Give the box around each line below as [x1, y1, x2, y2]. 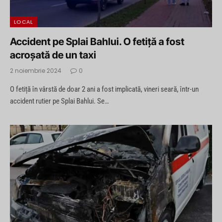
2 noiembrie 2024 [10, 66, 61, 75]
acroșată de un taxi [10, 49, 96, 61]
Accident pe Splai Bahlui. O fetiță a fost [10, 35, 184, 48]
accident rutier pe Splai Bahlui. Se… [10, 96, 109, 106]
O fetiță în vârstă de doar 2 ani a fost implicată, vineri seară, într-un [10, 84, 199, 94]
